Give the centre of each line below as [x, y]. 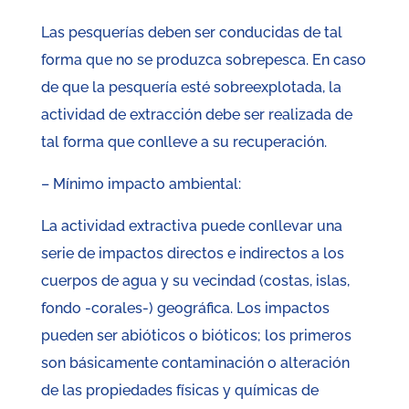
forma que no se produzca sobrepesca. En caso [203, 60]
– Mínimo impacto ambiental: [141, 184]
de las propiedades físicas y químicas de [179, 391]
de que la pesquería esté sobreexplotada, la [191, 88]
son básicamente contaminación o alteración [195, 363]
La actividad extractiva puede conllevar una [191, 226]
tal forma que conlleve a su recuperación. [184, 142]
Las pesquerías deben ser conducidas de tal [191, 33]
